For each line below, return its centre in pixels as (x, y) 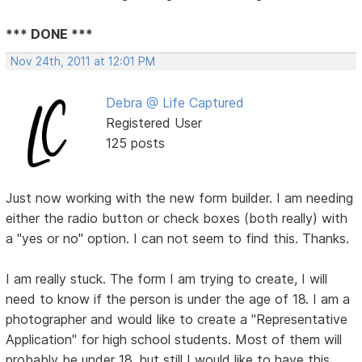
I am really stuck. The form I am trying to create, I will (167, 278)
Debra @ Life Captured (175, 102)
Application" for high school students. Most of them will (174, 339)
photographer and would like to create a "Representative (177, 319)
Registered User (154, 122)
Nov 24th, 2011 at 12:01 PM (83, 61)
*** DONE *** (50, 34)
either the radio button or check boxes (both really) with (177, 218)
